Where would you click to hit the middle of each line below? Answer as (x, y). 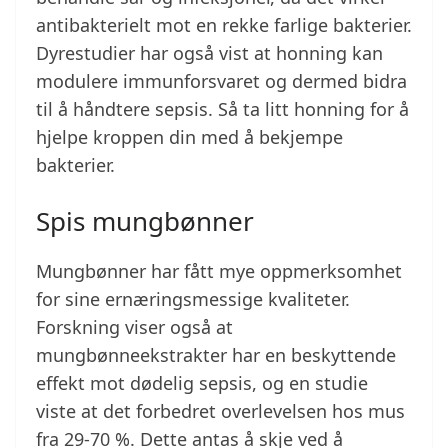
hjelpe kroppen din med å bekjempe (189, 137)
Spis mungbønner (145, 221)
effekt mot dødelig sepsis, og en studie (202, 383)
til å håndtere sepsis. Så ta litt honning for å (222, 109)
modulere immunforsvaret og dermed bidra (221, 81)
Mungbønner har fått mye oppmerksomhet (219, 271)
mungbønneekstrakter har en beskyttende (216, 355)
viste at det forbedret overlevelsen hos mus (220, 411)
